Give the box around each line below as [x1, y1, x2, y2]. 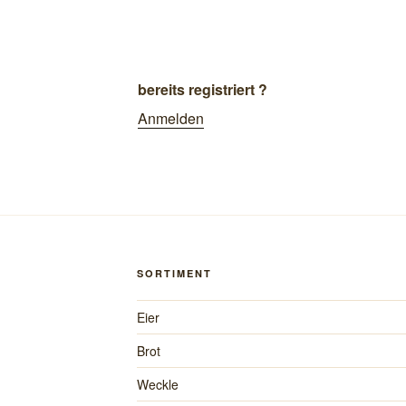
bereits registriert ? [137, 79, 267, 100]
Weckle [136, 375, 179, 393]
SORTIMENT [136, 266, 212, 280]
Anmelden [137, 108, 204, 129]
